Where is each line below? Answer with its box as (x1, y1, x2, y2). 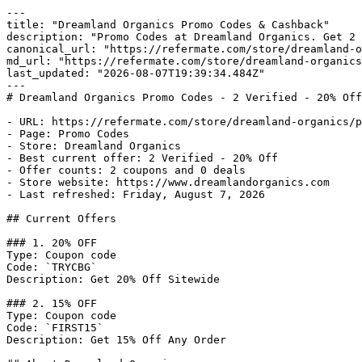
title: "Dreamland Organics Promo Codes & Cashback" (6, 19, 330, 31)
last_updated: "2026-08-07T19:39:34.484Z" (6, 67, 265, 79)
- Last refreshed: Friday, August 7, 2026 (6, 188, 265, 200)
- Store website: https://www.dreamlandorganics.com (6, 176, 330, 188)
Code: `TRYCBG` (6, 261, 97, 273)
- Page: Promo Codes (6, 128, 129, 140)
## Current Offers (6, 213, 116, 225)
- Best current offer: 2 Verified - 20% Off (6, 152, 278, 164)
